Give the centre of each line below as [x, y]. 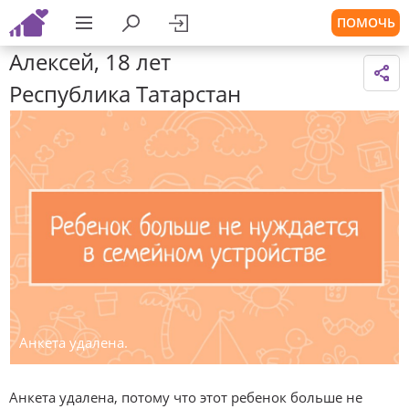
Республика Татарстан [125, 94]
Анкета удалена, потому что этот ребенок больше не [186, 397]
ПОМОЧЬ [366, 22]
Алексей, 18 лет [90, 62]
